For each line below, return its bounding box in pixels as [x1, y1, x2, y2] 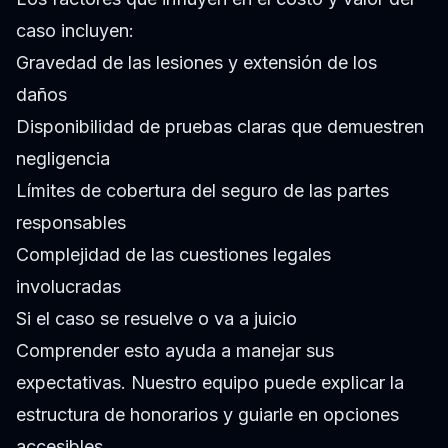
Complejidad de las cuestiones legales [16, 243, 331, 265]
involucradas [16, 275, 121, 297]
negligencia [16, 147, 110, 169]
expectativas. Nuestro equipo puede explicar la [16, 371, 404, 393]
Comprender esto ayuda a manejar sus [16, 339, 334, 361]
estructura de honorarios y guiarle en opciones [16, 403, 399, 425]
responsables [16, 211, 126, 233]
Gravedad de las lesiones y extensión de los [16, 51, 377, 73]
